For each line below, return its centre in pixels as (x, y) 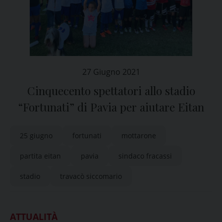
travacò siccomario (91, 176)
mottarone (139, 136)
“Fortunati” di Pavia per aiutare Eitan (111, 107)
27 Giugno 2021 (111, 72)
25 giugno (36, 136)
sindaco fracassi (145, 156)
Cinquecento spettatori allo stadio (111, 91)
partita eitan (40, 156)
